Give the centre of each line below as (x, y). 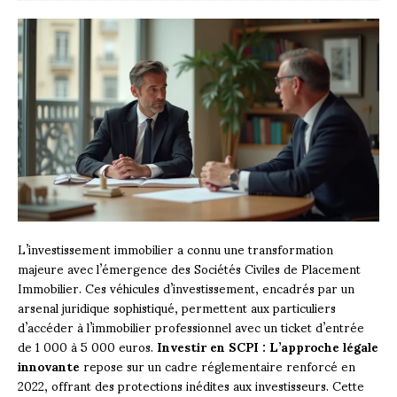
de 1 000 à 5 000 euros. (87, 346)
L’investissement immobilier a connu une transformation (175, 248)
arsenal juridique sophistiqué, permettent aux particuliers (177, 307)
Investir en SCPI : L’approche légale (268, 346)
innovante (49, 365)
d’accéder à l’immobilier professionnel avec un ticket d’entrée (191, 326)
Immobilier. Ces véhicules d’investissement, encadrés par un (186, 287)
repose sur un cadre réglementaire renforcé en (218, 365)
